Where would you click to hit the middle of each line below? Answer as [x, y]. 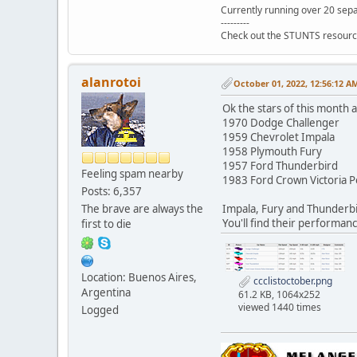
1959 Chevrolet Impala [279, 137]
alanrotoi [111, 82]
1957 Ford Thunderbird [280, 166]
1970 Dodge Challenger [281, 123]
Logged [100, 310]
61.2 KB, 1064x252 [279, 295]
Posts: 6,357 [112, 192]
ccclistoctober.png [292, 281]
